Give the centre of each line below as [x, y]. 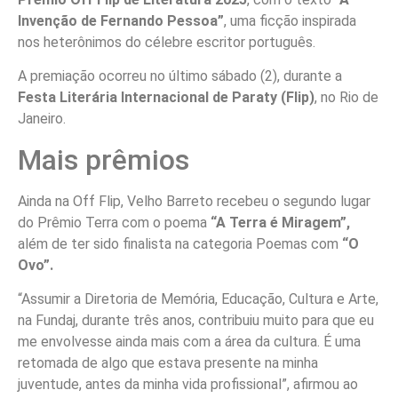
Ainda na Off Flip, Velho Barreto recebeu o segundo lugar [194, 201]
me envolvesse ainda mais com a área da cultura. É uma [189, 341]
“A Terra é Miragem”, [280, 222]
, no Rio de [346, 98]
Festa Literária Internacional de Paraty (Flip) [166, 98]
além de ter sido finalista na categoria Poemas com [178, 243]
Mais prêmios [103, 159]
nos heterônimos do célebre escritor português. [167, 42]
